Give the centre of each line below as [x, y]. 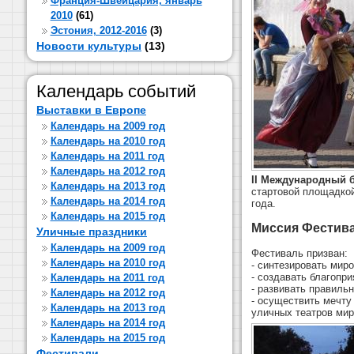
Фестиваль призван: [299, 253]
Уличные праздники [92, 232]
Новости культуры [89, 46]
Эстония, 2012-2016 [98, 30]
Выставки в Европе [91, 110]
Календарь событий [116, 91]
